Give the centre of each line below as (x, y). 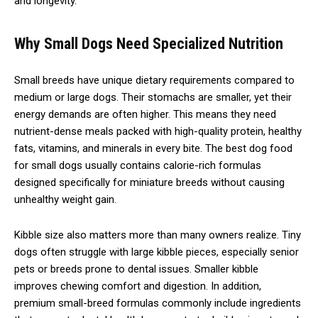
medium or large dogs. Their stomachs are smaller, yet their (153, 97)
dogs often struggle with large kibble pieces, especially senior (157, 252)
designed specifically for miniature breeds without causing (149, 182)
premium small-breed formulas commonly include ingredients (158, 303)
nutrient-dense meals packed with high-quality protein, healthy (158, 131)
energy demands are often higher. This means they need (145, 114)
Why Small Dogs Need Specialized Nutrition (149, 43)
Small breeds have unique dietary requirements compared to (154, 80)
